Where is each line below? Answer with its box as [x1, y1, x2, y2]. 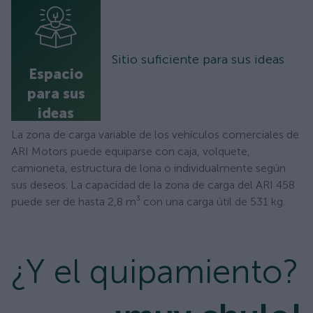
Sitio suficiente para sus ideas [112, 51, 284, 67]
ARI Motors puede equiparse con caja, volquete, [11, 144, 250, 158]
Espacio [29, 66, 83, 83]
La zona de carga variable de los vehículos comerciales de [11, 127, 299, 141]
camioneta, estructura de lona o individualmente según [11, 161, 286, 175]
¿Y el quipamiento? [11, 251, 299, 291]
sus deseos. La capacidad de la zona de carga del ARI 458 [11, 177, 295, 191]
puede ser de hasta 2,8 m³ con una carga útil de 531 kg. [11, 194, 285, 208]
